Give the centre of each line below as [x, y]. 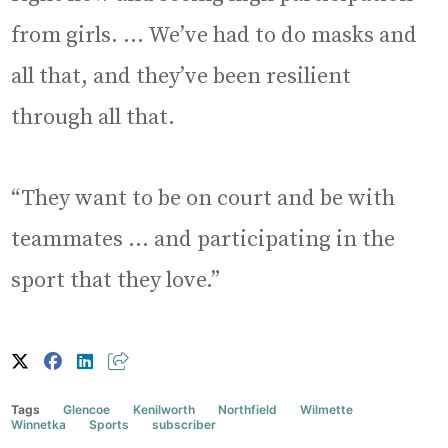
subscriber [184, 424]
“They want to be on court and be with [203, 198]
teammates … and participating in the [203, 239]
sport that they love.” [116, 280]
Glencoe [87, 409]
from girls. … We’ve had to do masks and [214, 35]
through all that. [93, 117]
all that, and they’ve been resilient [181, 76]
